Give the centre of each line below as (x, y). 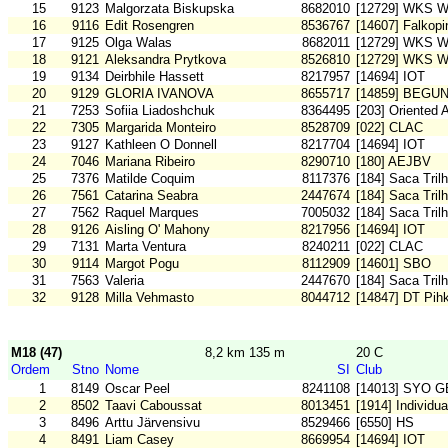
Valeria (124, 281)
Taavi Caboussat (153, 406)
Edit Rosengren (149, 26)
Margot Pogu (142, 264)
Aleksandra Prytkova (165, 60)
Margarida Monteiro (160, 128)
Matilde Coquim (150, 179)
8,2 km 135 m (245, 353)
